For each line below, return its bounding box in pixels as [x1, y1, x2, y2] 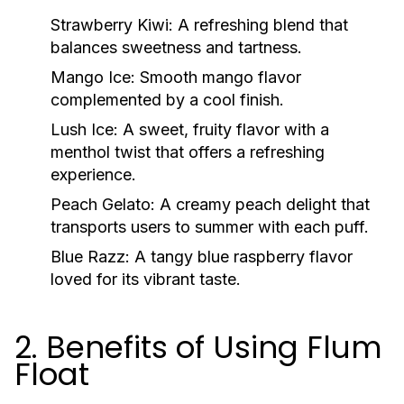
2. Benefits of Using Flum [14, 326, 382, 369]
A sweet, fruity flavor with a [118, 120, 329, 139]
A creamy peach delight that [155, 195, 370, 214]
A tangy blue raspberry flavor [130, 247, 353, 266]
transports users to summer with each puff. [50, 217, 369, 236]
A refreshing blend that [173, 15, 348, 34]
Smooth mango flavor [135, 68, 301, 87]
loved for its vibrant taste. [50, 270, 241, 289]
